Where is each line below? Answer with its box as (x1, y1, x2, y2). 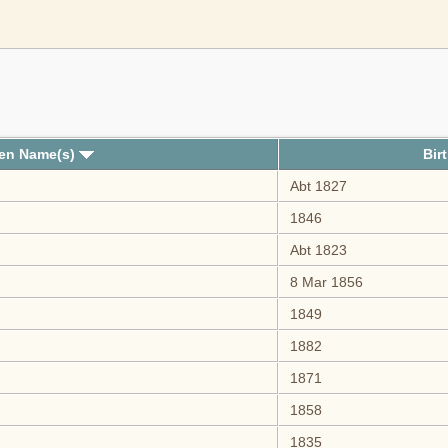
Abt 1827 (285, 178, 347, 195)
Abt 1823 (285, 242, 347, 259)
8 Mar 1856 (285, 274, 363, 291)
